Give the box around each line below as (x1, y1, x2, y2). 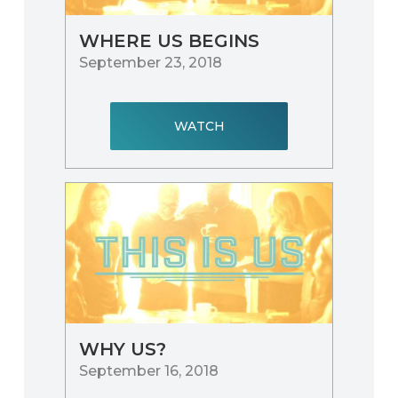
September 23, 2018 (79, 53, 223, 71)
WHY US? (79, 338, 167, 360)
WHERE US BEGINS (79, 29, 260, 52)
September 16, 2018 (79, 362, 219, 379)
